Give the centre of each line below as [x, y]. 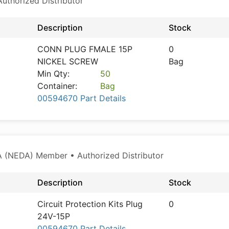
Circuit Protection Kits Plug [90, 204]
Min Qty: [53, 74]
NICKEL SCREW [68, 61]
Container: [57, 86]
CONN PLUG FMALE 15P [85, 49]
